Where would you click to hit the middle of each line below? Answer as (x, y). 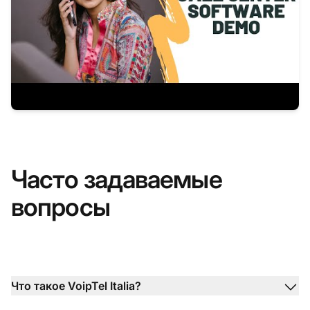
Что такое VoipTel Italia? (76, 285)
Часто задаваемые (117, 179)
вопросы (61, 207)
